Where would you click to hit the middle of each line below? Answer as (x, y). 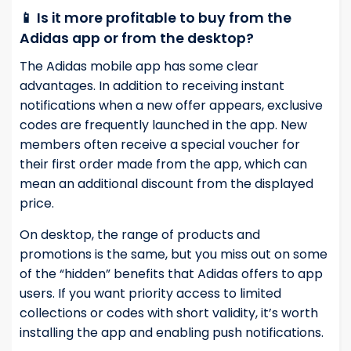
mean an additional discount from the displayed (166, 184)
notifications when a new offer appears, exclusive (171, 106)
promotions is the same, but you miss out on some (174, 255)
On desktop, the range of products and (140, 235)
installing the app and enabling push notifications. (172, 333)
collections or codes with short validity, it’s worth (169, 313)
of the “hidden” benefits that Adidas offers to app (171, 274)
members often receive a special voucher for (160, 145)
